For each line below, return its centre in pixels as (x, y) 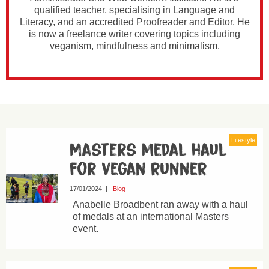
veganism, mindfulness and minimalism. (134, 46)
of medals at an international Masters (150, 216)
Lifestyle (243, 140)
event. (85, 228)
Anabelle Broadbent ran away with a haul (160, 204)
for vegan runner (138, 169)
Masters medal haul (148, 150)
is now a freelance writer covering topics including (134, 34)
